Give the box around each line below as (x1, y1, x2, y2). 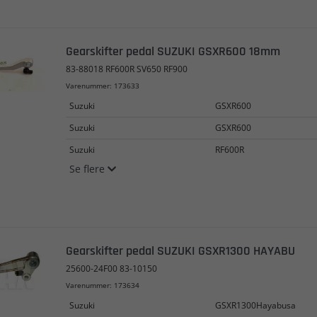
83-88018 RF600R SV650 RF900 (65, 63, 188, 75)
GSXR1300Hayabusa (214, 299, 296, 311)
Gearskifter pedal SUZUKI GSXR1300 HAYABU (65, 242, 295, 259)
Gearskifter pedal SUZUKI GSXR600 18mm (65, 43, 280, 59)
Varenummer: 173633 (65, 81, 139, 91)
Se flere (69, 162, 108, 175)
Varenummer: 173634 (65, 279, 139, 290)
